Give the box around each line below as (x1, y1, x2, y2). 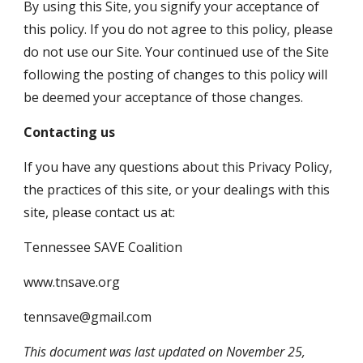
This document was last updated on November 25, (23, 343, 306, 361)
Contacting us (23, 123, 116, 141)
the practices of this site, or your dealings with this (23, 181, 331, 199)
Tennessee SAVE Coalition (23, 238, 183, 256)
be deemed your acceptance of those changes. (23, 88, 307, 106)
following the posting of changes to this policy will (23, 66, 328, 83)
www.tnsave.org (23, 273, 121, 291)
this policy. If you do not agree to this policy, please (23, 20, 334, 38)
